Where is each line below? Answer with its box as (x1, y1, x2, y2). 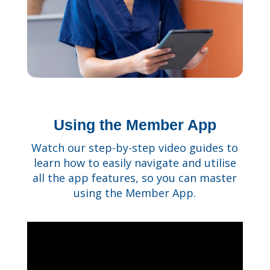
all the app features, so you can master (33, 171, 237, 186)
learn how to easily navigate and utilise (33, 155, 236, 171)
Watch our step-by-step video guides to (31, 140, 239, 155)
